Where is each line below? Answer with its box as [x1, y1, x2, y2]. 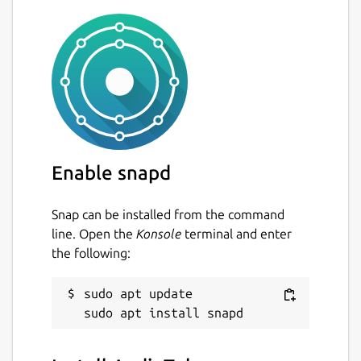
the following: [52, 245, 131, 260]
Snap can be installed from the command [52, 206, 284, 222]
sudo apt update [84, 285, 193, 301]
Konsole [136, 226, 181, 241]
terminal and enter [181, 226, 292, 241]
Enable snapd [52, 161, 171, 184]
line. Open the [52, 226, 136, 241]
